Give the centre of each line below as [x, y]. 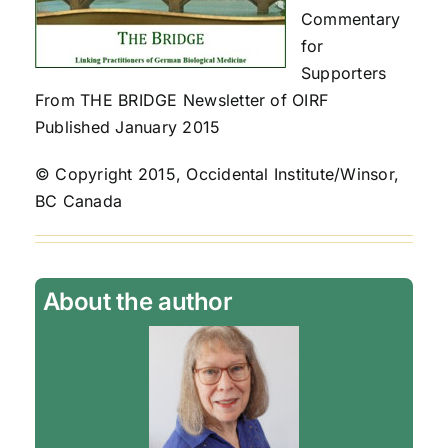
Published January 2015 [127, 127]
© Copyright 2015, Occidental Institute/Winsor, [217, 174]
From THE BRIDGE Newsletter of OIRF [181, 100]
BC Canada [78, 201]
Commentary [350, 19]
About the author [137, 302]
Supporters [343, 73]
